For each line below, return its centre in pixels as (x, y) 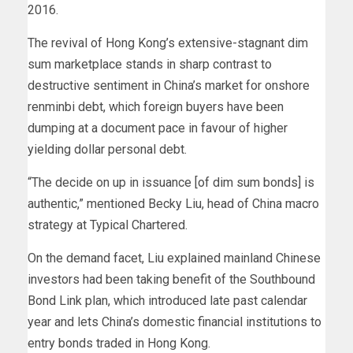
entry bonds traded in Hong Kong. (119, 344)
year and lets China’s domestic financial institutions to (175, 322)
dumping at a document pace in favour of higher (158, 128)
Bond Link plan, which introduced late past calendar (167, 301)
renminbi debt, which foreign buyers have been (156, 107)
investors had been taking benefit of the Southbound (171, 280)
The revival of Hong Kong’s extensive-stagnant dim (168, 43)
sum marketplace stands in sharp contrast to (150, 65)
